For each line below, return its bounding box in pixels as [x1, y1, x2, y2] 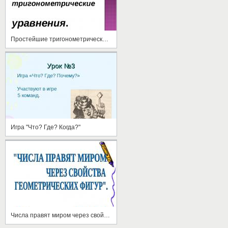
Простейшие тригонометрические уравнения [102, 35, 108, 43]
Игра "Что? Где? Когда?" [11, 123, 80, 131]
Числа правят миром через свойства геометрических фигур [104, 211, 110, 219]
